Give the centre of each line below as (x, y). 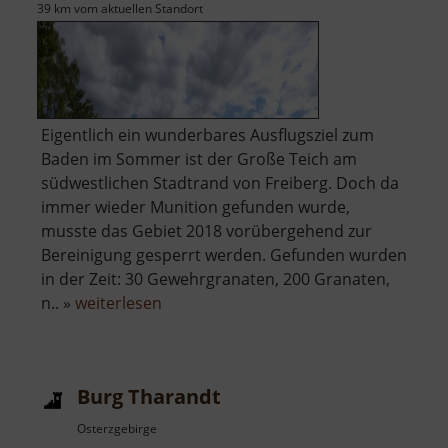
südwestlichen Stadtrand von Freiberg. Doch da (220, 183)
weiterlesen (118, 303)
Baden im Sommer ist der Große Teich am (199, 159)
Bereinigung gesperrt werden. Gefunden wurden (224, 255)
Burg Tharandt (149, 397)
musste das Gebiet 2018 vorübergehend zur (206, 231)
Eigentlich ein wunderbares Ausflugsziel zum (207, 135)
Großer (188, 326)
